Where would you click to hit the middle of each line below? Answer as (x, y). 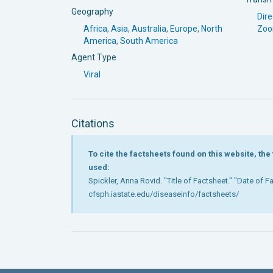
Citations (93, 123)
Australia (149, 28)
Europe (184, 28)
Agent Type (94, 57)
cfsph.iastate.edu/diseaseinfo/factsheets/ (164, 194)
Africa (95, 28)
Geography (92, 11)
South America (149, 41)
